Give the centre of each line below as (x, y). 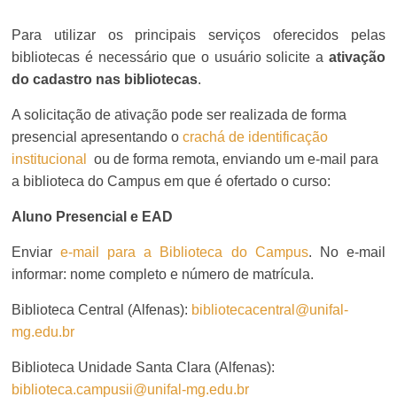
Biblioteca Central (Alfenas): (102, 309)
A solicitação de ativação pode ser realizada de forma (179, 114)
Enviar (36, 252)
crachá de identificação (256, 136)
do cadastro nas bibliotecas (105, 79)
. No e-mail (346, 252)
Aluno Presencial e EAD (93, 216)
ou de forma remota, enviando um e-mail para (233, 159)
